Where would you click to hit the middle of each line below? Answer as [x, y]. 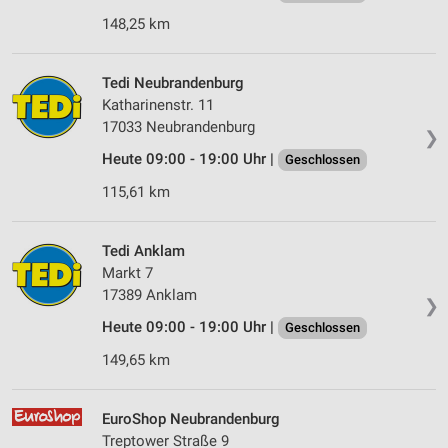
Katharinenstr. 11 [158, 105]
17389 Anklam [149, 295]
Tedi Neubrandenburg [173, 83]
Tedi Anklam [143, 251]
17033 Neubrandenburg [178, 127]
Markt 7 [127, 273]
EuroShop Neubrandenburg [191, 419]
